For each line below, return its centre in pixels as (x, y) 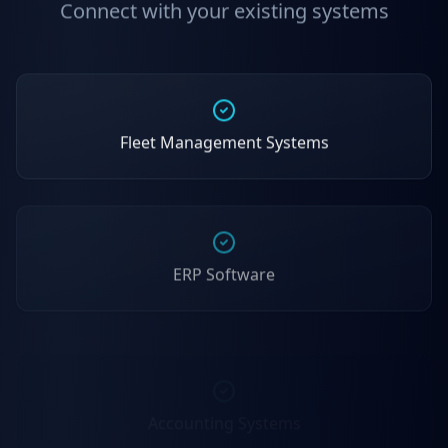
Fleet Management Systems (224, 143)
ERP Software (224, 273)
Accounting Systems (224, 403)
